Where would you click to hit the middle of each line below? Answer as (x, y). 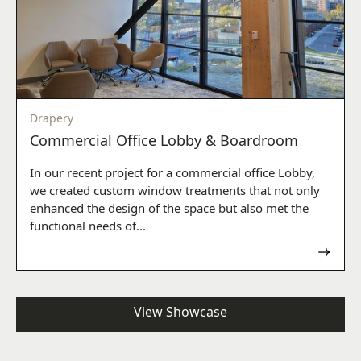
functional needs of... (88, 226)
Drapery (52, 118)
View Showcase (180, 312)
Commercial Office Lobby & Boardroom (164, 141)
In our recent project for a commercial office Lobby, (172, 173)
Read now (305, 252)
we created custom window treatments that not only (175, 191)
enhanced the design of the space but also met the (169, 208)
